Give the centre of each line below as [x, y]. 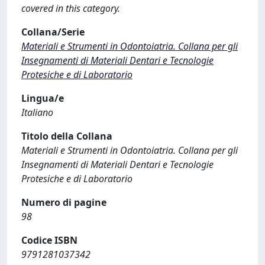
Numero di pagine [64, 202]
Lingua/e [43, 98]
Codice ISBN [49, 240]
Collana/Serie [53, 32]
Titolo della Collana [67, 136]
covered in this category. [71, 8]
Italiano [37, 112]
